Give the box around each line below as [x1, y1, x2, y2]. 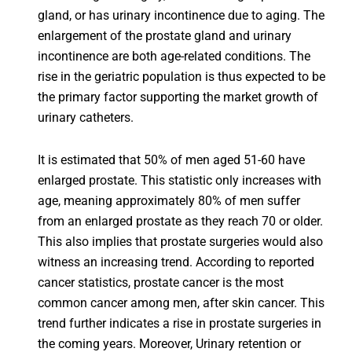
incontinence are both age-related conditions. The [37, 49, 310, 64]
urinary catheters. [37, 110, 134, 126]
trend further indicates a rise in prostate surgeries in [37, 316, 321, 332]
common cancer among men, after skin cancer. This [37, 295, 324, 311]
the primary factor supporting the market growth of [37, 90, 318, 105]
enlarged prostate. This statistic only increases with [37, 173, 321, 189]
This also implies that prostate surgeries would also [37, 234, 323, 250]
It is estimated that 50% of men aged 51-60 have [37, 152, 305, 168]
